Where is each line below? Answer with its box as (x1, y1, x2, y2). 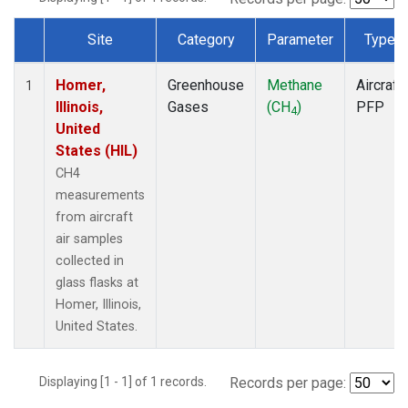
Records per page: (229, 373, 346, 392)
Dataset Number (28, 51, 132, 69)
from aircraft (56, 209, 133, 225)
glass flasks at (56, 274, 138, 291)
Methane (267, 76, 322, 94)
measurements (56, 187, 145, 203)
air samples (56, 230, 123, 247)
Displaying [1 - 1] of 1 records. (39, 373, 218, 389)
